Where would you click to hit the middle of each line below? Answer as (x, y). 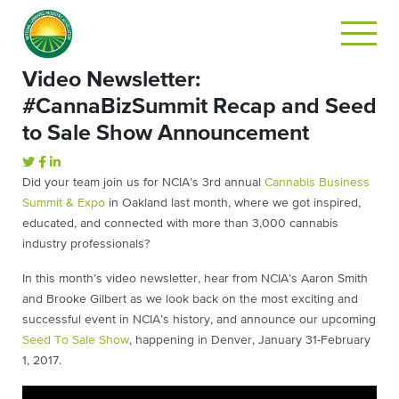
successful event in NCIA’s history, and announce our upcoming (199, 320)
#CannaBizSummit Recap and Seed (199, 106)
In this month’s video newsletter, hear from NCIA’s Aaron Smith (195, 279)
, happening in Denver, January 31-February (250, 340)
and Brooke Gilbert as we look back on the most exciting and (190, 299)
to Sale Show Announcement (166, 133)
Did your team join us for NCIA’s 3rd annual (143, 183)
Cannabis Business (317, 183)
